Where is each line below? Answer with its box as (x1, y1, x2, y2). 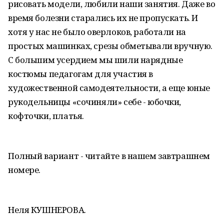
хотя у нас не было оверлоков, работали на (8, 26, 186, 37)
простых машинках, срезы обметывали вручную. (8, 40, 212, 51)
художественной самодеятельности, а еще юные (8, 82, 210, 93)
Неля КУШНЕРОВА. (8, 204, 86, 215)
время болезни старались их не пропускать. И (8, 12, 198, 23)
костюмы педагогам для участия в (8, 68, 153, 79)
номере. (8, 164, 41, 175)
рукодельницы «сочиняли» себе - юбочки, (8, 96, 181, 107)
